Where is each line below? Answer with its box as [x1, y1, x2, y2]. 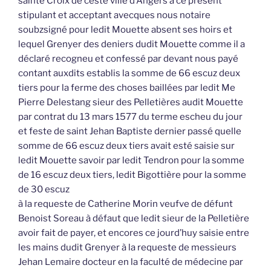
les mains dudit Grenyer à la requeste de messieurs [18, 242, 237, 253]
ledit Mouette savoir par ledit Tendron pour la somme [18, 155, 244, 166]
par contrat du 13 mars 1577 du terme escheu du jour [18, 111, 243, 123]
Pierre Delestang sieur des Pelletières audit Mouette [18, 97, 243, 108]
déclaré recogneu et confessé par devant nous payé [18, 53, 238, 65]
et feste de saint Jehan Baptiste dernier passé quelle [18, 126, 241, 137]
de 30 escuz [18, 184, 70, 195]
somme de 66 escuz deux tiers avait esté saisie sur [18, 140, 235, 152]
